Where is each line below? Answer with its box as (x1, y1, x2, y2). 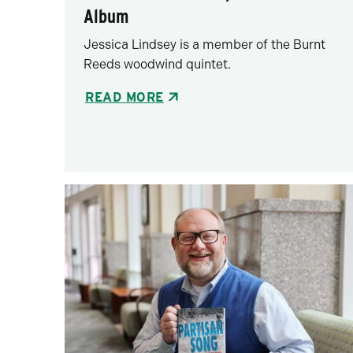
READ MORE (85, 89, 164, 105)
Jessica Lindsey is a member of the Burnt (84, 36, 326, 52)
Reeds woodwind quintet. (84, 56, 232, 72)
